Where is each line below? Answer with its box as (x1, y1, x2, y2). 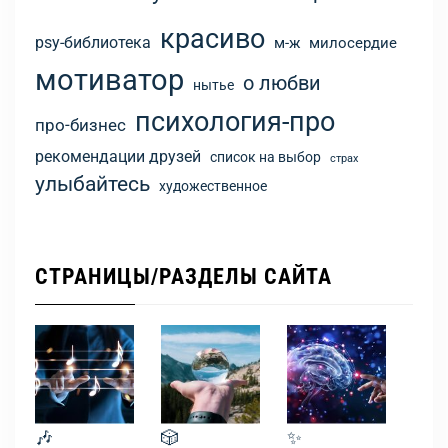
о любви (243, 71, 321, 96)
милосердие (309, 34, 397, 53)
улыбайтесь (35, 172, 150, 197)
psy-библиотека (35, 34, 151, 53)
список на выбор (210, 149, 321, 166)
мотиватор (35, 63, 184, 98)
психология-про (135, 106, 335, 139)
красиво (160, 23, 265, 56)
